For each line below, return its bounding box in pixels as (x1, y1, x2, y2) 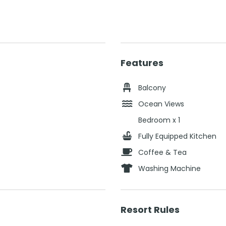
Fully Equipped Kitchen (138, 131, 216, 141)
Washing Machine (138, 163, 201, 174)
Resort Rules (121, 203, 180, 216)
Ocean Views (138, 98, 184, 109)
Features (121, 56, 163, 69)
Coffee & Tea (138, 147, 187, 157)
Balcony (138, 82, 166, 93)
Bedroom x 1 (138, 115, 180, 125)
